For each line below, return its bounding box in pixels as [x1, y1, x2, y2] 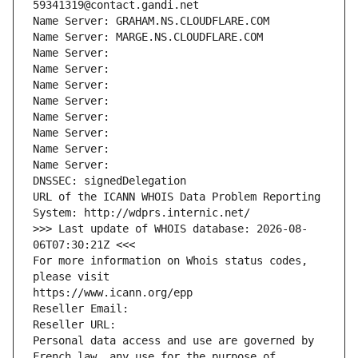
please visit [33, 270, 109, 284]
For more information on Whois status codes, [33, 254, 308, 268]
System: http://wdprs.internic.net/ [33, 206, 250, 220]
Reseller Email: [33, 302, 135, 316]
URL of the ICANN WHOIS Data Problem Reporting [33, 190, 320, 204]
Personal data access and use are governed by [33, 334, 314, 348]
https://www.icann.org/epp [33, 286, 193, 300]
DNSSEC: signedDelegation [33, 174, 186, 188]
